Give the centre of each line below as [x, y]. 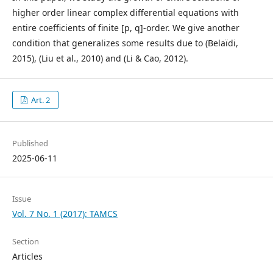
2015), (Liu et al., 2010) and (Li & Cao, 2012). [100, 58]
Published [30, 143]
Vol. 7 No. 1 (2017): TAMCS [65, 214]
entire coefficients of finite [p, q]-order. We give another [126, 28]
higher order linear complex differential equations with [126, 12]
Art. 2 [40, 100]
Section [26, 241]
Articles [27, 256]
